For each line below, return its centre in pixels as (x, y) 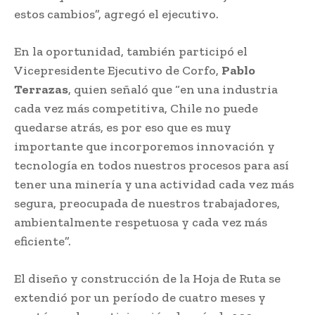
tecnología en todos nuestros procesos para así (152, 165)
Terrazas (41, 89)
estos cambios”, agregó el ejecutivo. (116, 14)
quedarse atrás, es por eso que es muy (123, 127)
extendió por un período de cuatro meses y (140, 297)
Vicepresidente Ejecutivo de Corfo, (118, 70)
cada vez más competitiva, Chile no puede (136, 108)
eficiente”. (43, 241)
